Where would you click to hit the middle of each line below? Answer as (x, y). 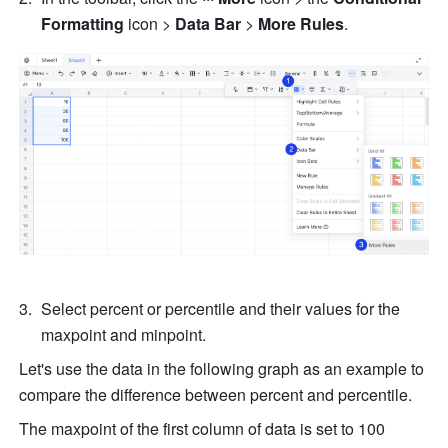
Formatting (85, 24)
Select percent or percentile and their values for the (221, 309)
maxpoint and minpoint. (124, 335)
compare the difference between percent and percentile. (216, 395)
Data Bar (208, 24)
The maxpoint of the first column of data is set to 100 (202, 429)
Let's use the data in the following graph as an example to (222, 369)
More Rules (301, 24)
